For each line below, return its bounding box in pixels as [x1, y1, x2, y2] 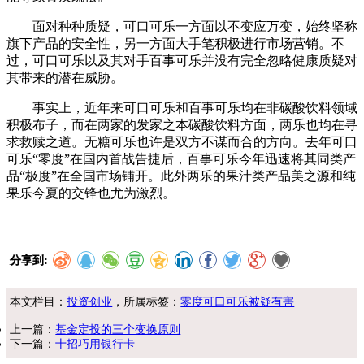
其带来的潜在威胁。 [6, 70, 123, 84]
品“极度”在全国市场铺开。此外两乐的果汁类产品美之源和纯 [6, 168, 356, 183]
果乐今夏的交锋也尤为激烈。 [6, 185, 175, 200]
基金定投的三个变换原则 [55, 323, 181, 336]
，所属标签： [112, 295, 181, 308]
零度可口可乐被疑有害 [180, 295, 295, 308]
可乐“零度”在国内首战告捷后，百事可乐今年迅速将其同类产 [6, 151, 356, 166]
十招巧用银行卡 [55, 337, 136, 350]
